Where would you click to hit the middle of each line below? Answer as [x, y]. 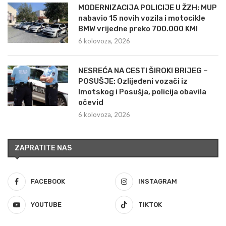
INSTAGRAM [158, 181]
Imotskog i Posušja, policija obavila [142, 92]
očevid [91, 102]
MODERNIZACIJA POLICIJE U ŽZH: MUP [148, 7]
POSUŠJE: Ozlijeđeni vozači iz [133, 81]
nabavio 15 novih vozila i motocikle [142, 18]
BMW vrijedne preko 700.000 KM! [138, 29]
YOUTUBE [46, 204]
